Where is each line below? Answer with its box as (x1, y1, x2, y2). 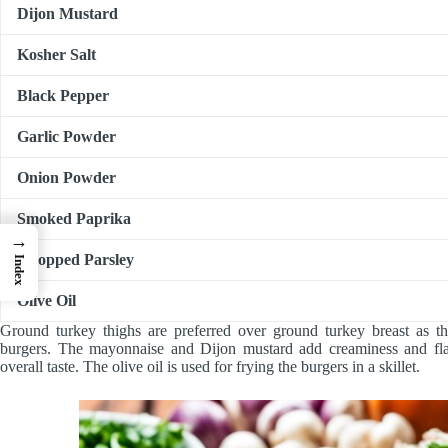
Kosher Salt (17, 46, 96, 64)
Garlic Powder (17, 128, 116, 146)
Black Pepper (17, 87, 109, 105)
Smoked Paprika (17, 210, 131, 228)
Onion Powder (17, 169, 116, 187)
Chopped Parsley (17, 251, 134, 269)
